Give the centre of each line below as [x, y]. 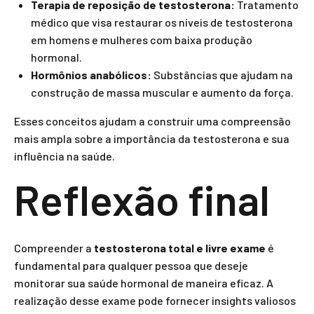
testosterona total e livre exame [180, 248]
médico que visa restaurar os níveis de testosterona [162, 22]
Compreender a [54, 248]
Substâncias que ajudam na [222, 75]
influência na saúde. [64, 156]
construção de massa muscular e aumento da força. [162, 92]
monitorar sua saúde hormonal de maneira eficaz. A [144, 283]
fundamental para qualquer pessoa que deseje [131, 265]
